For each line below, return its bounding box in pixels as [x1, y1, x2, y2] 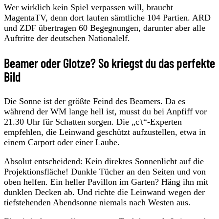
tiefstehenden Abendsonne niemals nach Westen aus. [4, 197, 191, 207]
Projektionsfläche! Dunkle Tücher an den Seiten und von [4, 166, 206, 176]
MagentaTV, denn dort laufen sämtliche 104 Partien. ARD [4, 12, 211, 22]
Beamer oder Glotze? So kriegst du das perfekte [4, 55, 215, 70]
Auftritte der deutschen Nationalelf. [4, 33, 130, 43]
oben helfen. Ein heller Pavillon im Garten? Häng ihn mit [4, 176, 208, 187]
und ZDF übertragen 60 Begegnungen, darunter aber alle [4, 22, 205, 33]
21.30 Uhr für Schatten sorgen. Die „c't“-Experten [4, 116, 182, 127]
